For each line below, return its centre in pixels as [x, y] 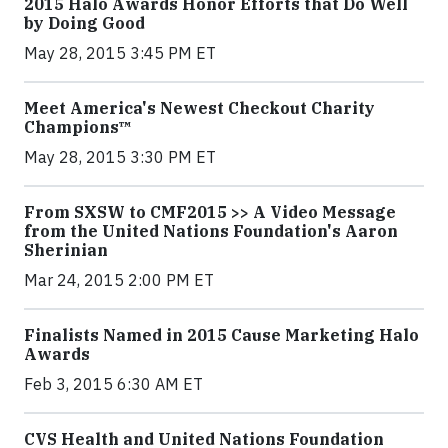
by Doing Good [84, 23]
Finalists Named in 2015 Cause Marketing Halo [221, 335]
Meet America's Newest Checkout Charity [199, 108]
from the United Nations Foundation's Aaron [211, 231]
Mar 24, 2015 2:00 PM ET [119, 280]
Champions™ [78, 127]
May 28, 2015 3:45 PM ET [120, 53]
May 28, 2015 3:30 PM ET [120, 157]
